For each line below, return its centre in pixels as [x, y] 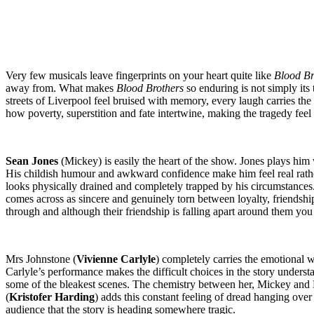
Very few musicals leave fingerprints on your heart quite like [140, 76]
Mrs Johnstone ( [41, 259]
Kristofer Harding [52, 297]
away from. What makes [60, 88]
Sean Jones [32, 161]
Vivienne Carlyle [116, 259]
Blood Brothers [149, 88]
